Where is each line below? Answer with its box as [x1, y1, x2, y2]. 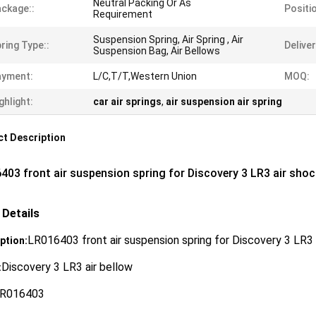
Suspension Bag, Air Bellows [93, 45, 220, 56]
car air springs [93, 96, 162, 107]
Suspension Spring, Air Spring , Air [93, 34, 243, 45]
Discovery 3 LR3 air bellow [1, 260, 133, 274]
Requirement [93, 8, 152, 20]
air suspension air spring [166, 96, 282, 107]
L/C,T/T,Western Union [93, 71, 197, 82]
